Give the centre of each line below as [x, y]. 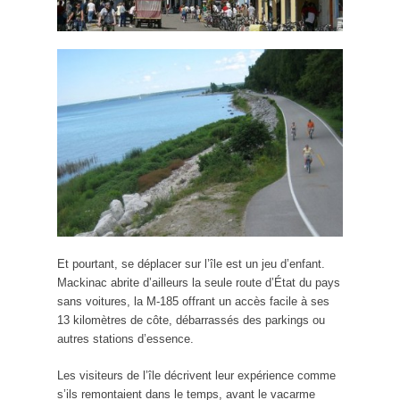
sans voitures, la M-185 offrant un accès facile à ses [193, 302]
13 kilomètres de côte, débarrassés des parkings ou [191, 321]
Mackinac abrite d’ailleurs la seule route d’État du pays [199, 283]
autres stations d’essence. [125, 339]
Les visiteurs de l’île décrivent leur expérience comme [196, 376]
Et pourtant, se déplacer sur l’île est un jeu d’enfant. [191, 264]
